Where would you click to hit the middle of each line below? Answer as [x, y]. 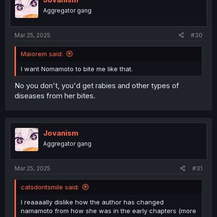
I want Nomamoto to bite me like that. [77, 69]
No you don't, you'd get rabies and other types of [97, 85]
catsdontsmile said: [50, 187]
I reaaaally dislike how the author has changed [92, 202]
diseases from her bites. [55, 95]
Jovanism [61, 133]
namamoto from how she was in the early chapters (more [108, 211]
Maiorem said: [42, 54]
